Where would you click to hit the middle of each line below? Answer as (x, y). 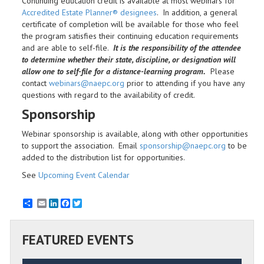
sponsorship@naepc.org (183, 146)
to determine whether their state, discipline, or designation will (129, 60)
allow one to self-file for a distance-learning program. (114, 72)
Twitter (94, 204)
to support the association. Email (81, 146)
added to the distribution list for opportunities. (103, 158)
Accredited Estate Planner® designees (89, 13)
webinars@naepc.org (87, 83)
